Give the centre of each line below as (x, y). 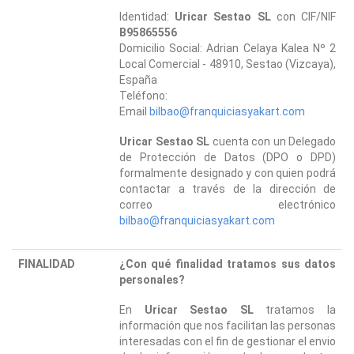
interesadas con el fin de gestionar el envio (228, 341)
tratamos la (295, 309)
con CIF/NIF (303, 16)
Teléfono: (143, 95)
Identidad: (147, 16)
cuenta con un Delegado (273, 141)
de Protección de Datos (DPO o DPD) (228, 157)
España (138, 79)
